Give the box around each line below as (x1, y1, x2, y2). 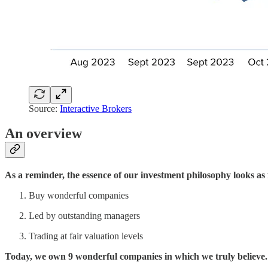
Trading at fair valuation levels (29, 231, 143, 242)
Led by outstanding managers (29, 211, 140, 221)
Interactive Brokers (60, 103, 132, 114)
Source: (29, 103, 60, 114)
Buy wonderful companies (29, 190, 129, 201)
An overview (5, 126, 82, 142)
